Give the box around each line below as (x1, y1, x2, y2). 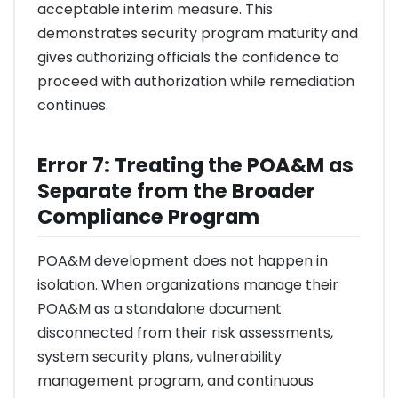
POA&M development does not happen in (37, 250, 328, 271)
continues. (37, 94, 108, 115)
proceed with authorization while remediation (37, 70, 354, 92)
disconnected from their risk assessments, (37, 322, 333, 343)
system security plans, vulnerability (37, 346, 282, 367)
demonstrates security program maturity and (37, 22, 358, 44)
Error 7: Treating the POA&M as (37, 150, 354, 179)
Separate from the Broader (37, 176, 315, 205)
